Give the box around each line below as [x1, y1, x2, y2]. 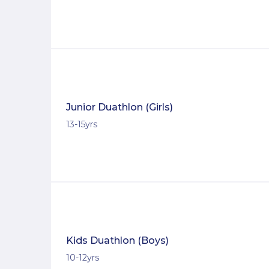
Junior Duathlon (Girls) [66, 101, 173, 113]
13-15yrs [66, 119, 97, 130]
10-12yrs [66, 252, 99, 264]
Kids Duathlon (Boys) [66, 235, 169, 247]
